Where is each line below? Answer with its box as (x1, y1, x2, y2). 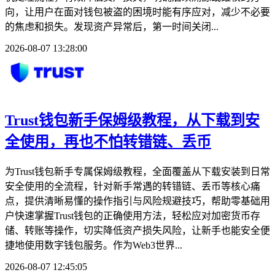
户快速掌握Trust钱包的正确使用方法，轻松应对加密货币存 (5, 211, 260, 222)
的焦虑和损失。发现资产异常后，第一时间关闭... (5, 21, 219, 32)
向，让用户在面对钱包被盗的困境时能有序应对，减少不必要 (5, 6, 270, 17)
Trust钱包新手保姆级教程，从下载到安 (5, 112, 260, 129)
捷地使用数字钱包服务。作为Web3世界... (5, 240, 182, 251)
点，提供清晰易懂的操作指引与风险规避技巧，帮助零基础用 (5, 196, 270, 207)
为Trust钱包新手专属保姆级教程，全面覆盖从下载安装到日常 (5, 166, 270, 177)
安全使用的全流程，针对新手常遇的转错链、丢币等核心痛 (5, 181, 260, 192)
